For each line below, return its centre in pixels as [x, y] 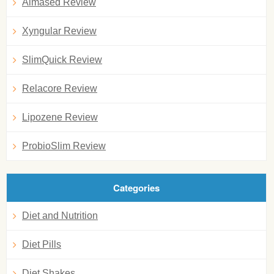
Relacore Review [60, 88]
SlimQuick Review [62, 59]
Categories [136, 187]
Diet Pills [42, 244]
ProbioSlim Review [64, 146]
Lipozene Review [60, 117]
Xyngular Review [59, 31]
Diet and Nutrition [60, 215]
